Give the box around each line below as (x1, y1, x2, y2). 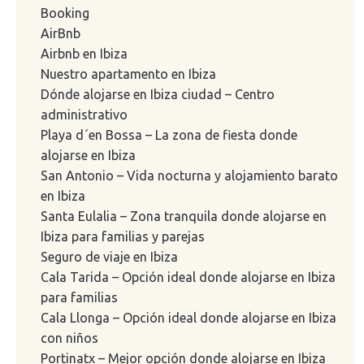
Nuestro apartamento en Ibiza (41, 67, 216, 81)
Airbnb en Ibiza (41, 46, 128, 61)
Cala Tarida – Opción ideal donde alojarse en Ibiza (41, 270, 336, 284)
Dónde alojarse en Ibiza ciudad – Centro (41, 87, 275, 102)
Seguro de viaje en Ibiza (41, 249, 178, 264)
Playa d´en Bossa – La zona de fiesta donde (41, 128, 297, 142)
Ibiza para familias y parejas (41, 229, 205, 244)
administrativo (41, 107, 128, 122)
